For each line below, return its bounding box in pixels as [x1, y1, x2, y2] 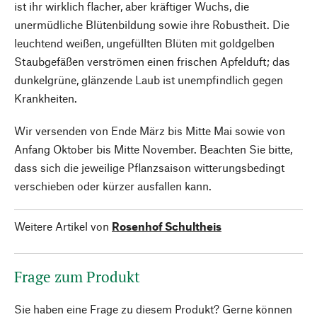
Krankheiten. [14, 91, 77, 105]
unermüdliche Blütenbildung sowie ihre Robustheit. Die [14, 18, 289, 31]
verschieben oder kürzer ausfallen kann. [14, 179, 212, 192]
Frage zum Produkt [14, 267, 140, 287]
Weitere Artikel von [14, 219, 109, 233]
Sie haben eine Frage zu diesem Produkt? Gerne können [14, 302, 292, 316]
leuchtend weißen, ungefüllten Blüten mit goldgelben [14, 36, 275, 50]
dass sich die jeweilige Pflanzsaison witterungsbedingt [14, 161, 284, 174]
